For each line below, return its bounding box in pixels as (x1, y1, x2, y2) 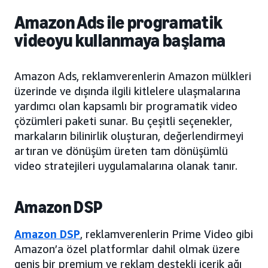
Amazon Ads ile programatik (14, 12, 223, 34)
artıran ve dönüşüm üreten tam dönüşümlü (14, 144, 228, 158)
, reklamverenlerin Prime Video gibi (80, 227, 253, 241)
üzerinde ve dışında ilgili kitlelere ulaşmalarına (14, 84, 240, 98)
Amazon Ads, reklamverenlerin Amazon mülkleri (14, 69, 251, 83)
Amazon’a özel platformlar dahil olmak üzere (14, 242, 240, 256)
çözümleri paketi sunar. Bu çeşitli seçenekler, (14, 114, 232, 128)
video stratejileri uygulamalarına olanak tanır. (14, 159, 237, 173)
